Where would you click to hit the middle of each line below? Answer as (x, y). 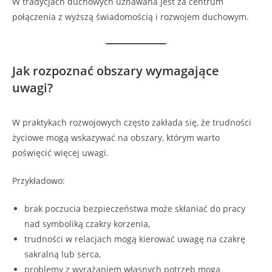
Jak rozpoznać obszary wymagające (116, 71)
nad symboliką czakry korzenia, (87, 224)
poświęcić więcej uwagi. (60, 153)
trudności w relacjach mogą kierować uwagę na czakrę (135, 239)
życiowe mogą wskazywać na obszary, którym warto (116, 138)
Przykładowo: (39, 181)
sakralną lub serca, (63, 254)
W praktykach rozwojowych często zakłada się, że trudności (132, 123)
